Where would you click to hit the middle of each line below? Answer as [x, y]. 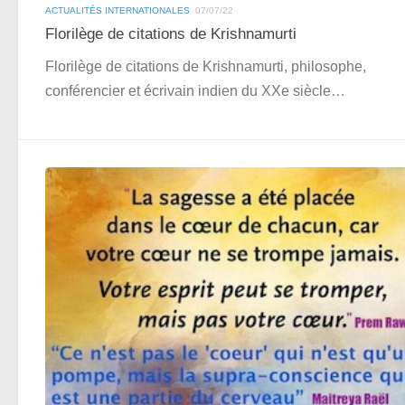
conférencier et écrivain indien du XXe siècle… [195, 90]
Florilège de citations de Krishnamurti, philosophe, [206, 66]
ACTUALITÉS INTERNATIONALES [118, 11]
